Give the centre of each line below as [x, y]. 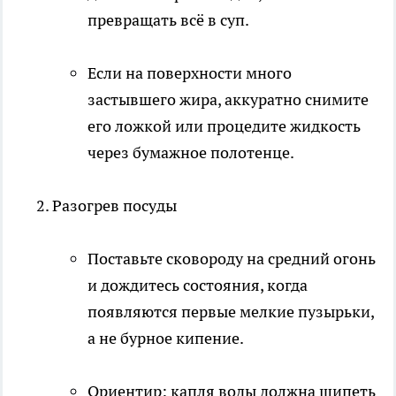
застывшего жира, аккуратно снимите [228, 99]
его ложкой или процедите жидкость [224, 126]
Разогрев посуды [114, 205]
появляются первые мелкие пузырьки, [231, 311]
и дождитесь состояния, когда [198, 285]
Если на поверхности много [190, 72]
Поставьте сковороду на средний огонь [232, 258]
